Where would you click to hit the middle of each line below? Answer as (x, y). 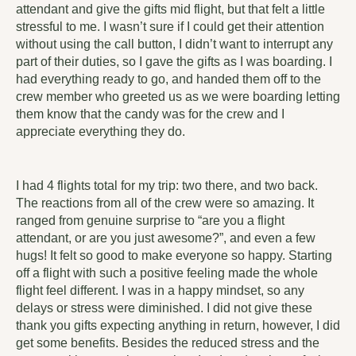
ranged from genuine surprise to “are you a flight (150, 221)
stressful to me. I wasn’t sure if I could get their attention (170, 27)
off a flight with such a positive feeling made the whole (167, 273)
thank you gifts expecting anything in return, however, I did (178, 326)
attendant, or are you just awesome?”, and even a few (166, 238)
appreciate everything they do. (102, 132)
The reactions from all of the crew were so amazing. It (165, 203)
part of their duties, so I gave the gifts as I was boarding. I (174, 62)
